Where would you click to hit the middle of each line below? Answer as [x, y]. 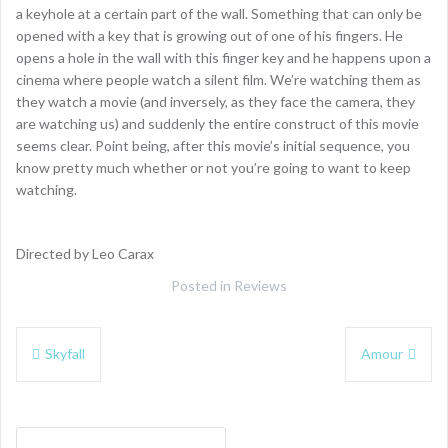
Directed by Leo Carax [85, 253]
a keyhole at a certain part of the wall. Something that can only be [219, 13]
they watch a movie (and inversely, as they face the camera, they [215, 101]
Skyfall [65, 353]
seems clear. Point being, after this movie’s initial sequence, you [213, 145]
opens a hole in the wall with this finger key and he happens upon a [223, 57]
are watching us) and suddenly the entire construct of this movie [217, 123]
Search [37, 436]
